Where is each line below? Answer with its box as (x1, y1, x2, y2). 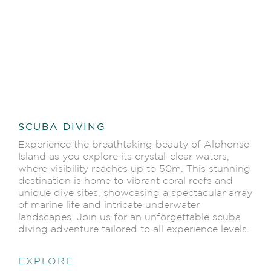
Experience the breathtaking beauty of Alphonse (18, 139, 249, 149)
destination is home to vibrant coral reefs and (18, 175, 233, 186)
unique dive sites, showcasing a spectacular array (18, 188, 252, 198)
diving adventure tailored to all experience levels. (18, 224, 249, 234)
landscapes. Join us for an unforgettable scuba (18, 212, 241, 222)
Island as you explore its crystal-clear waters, (18, 151, 229, 162)
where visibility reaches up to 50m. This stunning (18, 163, 250, 174)
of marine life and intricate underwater (18, 200, 200, 210)
